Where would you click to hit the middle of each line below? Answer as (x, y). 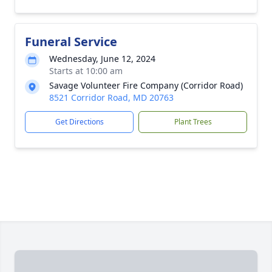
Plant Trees (193, 122)
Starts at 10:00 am (86, 71)
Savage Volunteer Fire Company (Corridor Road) (146, 85)
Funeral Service (71, 42)
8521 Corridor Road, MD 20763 (111, 97)
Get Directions (79, 122)
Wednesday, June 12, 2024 (102, 59)
